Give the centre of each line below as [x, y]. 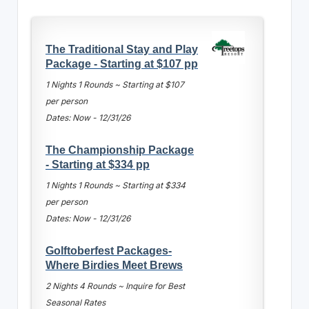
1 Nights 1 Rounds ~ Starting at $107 [114, 84]
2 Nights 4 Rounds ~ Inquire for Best [115, 286]
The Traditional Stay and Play [121, 49]
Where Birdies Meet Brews [114, 265]
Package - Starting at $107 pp [121, 63]
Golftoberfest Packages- [108, 250]
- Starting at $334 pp [97, 164]
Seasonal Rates [75, 302]
